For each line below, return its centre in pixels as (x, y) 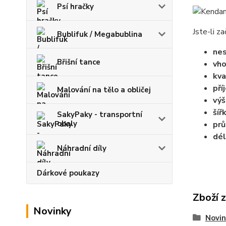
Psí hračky (75, 7)
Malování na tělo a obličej (104, 90)
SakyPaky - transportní (100, 115)
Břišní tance (79, 62)
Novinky (52, 211)
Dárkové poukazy (68, 173)
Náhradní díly (82, 148)
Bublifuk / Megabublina (100, 34)
